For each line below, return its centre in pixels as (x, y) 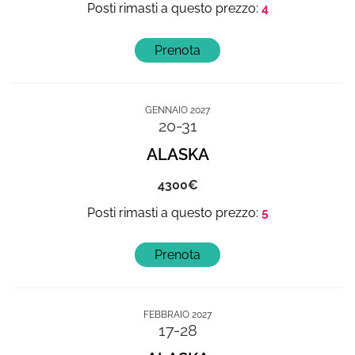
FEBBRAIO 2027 (177, 315)
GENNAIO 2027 (177, 110)
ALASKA (177, 155)
